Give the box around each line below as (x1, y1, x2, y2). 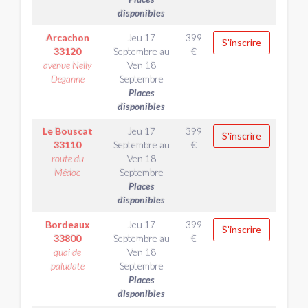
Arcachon (45, 32, 89, 43)
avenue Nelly (43, 59, 91, 71)
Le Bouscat (42, 125, 93, 137)
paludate (50, 260, 85, 272)
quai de (54, 246, 81, 258)
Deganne (50, 73, 85, 85)
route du (51, 153, 84, 164)
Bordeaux (45, 219, 90, 230)
